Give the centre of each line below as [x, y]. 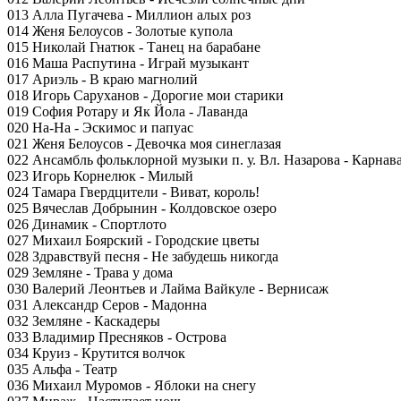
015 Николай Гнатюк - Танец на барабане [134, 47]
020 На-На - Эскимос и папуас [100, 128]
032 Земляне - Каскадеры [84, 321]
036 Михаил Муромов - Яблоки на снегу [132, 385]
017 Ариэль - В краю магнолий [102, 79]
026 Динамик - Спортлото [87, 224]
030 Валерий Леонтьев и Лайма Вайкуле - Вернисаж [168, 289]
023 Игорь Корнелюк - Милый [100, 176]
